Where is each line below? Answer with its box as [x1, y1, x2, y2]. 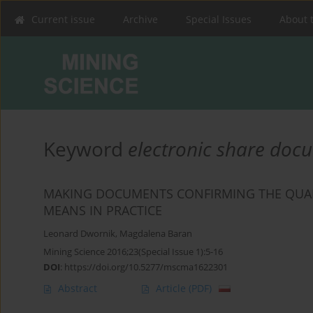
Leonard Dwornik [43, 228, 115, 240]
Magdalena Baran [119, 228, 192, 240]
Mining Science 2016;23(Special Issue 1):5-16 [43, 245, 223, 259]
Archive [123, 13, 158, 26]
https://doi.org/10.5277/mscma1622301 [64, 261, 228, 274]
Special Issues [186, 13, 252, 26]
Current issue [31, 13, 95, 26]
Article [156, 282, 189, 296]
